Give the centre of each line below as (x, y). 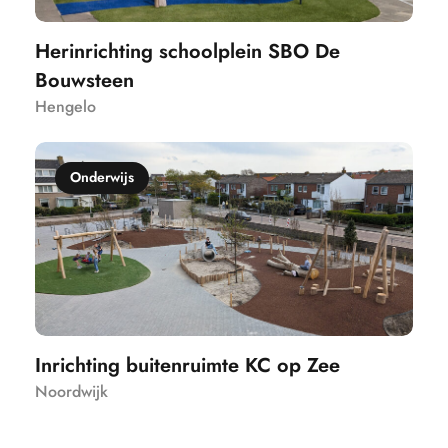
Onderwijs (102, 177)
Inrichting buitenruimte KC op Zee (187, 365)
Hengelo (65, 106)
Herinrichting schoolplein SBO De (187, 51)
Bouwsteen (84, 80)
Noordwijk (71, 391)
